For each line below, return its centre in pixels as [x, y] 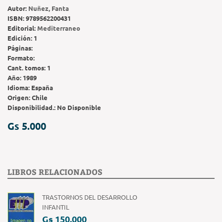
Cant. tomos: [27, 67]
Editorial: [22, 28]
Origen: [20, 97]
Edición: [21, 38]
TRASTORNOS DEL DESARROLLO [90, 197]
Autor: [18, 8]
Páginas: [20, 48]
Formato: [21, 57]
